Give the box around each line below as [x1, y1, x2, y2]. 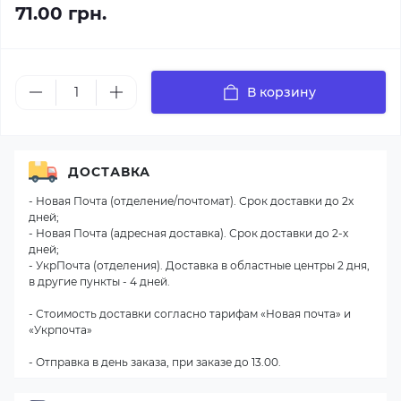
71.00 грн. [15, 3, 107, 24]
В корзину [246, 84, 316, 100]
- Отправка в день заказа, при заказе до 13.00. [29, 355, 281, 369]
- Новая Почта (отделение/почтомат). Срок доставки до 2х [29, 194, 354, 208]
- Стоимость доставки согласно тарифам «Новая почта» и [29, 307, 351, 320]
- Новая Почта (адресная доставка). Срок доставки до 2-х [29, 226, 348, 240]
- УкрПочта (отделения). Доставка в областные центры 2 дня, [29, 259, 370, 272]
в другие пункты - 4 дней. [29, 275, 170, 288]
